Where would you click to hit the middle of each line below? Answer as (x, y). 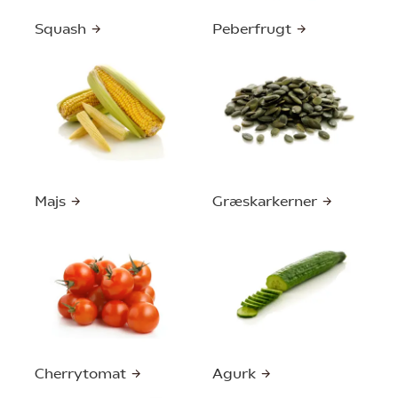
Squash (62, 28)
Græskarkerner (267, 201)
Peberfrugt (254, 28)
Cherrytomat (82, 373)
